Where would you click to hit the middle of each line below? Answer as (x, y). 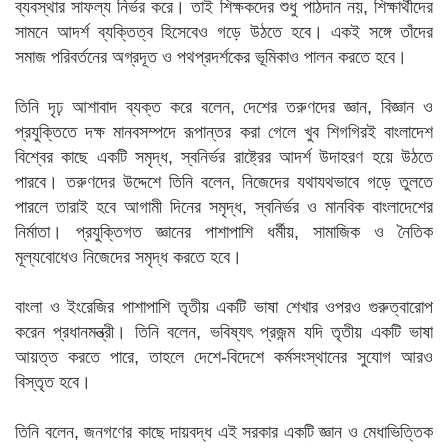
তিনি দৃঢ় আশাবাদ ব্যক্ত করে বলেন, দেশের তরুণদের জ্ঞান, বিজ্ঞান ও (224, 107)
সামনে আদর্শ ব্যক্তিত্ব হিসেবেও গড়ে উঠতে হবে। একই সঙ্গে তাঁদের (224, 32)
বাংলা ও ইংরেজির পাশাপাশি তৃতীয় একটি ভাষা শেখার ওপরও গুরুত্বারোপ (224, 307)
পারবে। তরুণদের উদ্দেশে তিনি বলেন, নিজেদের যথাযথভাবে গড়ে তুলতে (224, 182)
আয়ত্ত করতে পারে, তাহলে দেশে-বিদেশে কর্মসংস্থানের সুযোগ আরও (224, 357)
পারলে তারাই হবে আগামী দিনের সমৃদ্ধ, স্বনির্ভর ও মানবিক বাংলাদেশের (224, 207)
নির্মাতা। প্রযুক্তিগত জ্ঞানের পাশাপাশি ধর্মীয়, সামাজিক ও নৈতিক (224, 232)
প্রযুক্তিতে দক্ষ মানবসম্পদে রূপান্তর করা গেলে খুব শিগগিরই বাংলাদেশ (224, 132)
